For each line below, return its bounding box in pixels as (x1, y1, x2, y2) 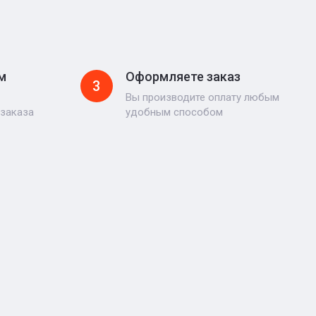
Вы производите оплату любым (125, 91, 279, 104)
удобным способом (125, 106, 223, 119)
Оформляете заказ (125, 69, 241, 84)
